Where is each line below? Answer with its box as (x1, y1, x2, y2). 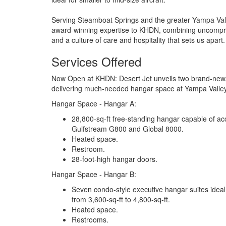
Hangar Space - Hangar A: (51, 98, 136, 108)
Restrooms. (72, 214, 108, 224)
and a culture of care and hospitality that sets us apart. (51, 35, 225, 45)
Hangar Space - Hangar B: (51, 169, 136, 179)
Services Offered (51, 52, 141, 70)
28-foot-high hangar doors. (72, 154, 157, 164)
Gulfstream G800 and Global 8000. (72, 124, 184, 134)
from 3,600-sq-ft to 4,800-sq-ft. (72, 194, 170, 204)
